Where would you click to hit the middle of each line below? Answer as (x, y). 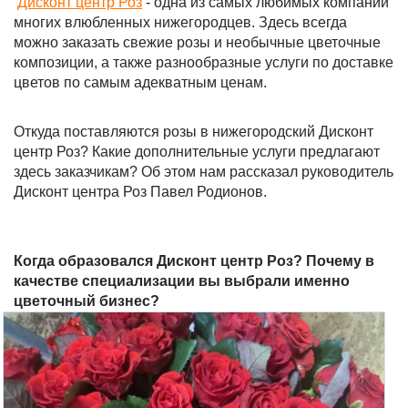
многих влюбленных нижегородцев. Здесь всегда (180, 22)
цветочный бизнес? (87, 301)
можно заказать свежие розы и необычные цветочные (197, 42)
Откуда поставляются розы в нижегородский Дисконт (194, 132)
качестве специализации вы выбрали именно (182, 281)
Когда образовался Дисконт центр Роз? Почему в (194, 261)
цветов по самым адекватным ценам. (140, 82)
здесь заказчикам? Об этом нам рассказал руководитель (204, 172)
